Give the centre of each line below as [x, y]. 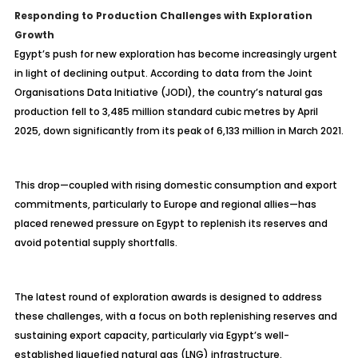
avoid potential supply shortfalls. [95, 243]
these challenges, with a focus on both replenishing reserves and [175, 316]
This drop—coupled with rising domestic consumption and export [175, 185]
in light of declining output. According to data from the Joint [163, 73]
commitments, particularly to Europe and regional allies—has [165, 204]
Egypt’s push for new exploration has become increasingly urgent [175, 54]
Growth [34, 35]
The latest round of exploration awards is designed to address [168, 297]
